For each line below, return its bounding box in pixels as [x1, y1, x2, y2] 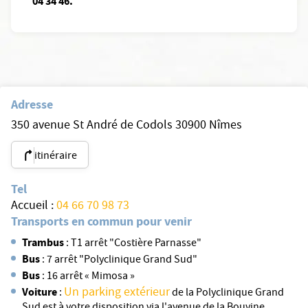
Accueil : [11, 197, 56, 217]
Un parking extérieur [64, 284, 170, 303]
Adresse [11, 96, 53, 113]
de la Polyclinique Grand [170, 285, 284, 302]
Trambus [22, 235, 64, 250]
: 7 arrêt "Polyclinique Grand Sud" [40, 252, 197, 269]
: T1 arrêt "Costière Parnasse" [64, 236, 201, 253]
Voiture [22, 285, 59, 300]
